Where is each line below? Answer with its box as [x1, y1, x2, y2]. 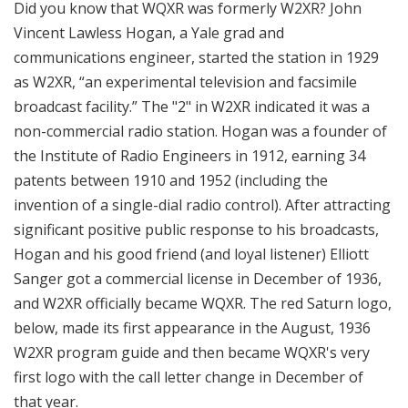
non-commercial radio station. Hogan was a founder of [14, 121, 387, 142]
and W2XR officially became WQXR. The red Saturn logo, [14, 293, 392, 314]
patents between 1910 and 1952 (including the [14, 170, 328, 191]
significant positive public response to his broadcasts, [14, 219, 379, 240]
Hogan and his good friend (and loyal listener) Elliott [14, 244, 369, 265]
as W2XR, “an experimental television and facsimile [14, 72, 357, 93]
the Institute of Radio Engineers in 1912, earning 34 [14, 146, 365, 167]
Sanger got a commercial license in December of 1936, [14, 269, 382, 290]
